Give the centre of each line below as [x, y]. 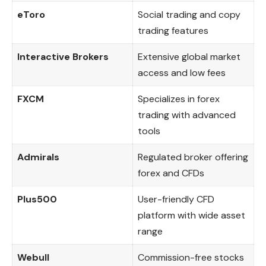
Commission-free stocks [191, 258]
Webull [33, 258]
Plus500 [37, 199]
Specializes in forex [179, 99]
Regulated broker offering [193, 157]
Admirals [38, 157]
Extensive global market [189, 57]
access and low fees [182, 73]
